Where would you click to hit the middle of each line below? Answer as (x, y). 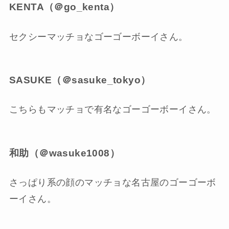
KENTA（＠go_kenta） (64, 7)
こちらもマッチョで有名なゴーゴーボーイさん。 (112, 110)
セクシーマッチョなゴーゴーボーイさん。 (98, 37)
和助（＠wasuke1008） (64, 153)
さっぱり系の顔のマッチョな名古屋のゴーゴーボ (112, 182)
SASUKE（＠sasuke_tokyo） (80, 80)
